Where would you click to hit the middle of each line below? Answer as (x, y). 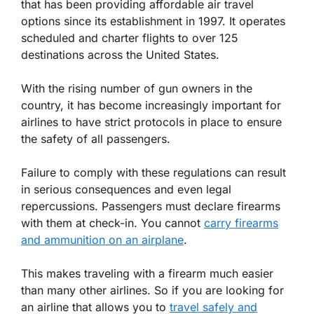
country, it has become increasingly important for (151, 105)
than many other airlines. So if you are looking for (152, 290)
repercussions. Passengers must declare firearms (151, 206)
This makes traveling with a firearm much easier (147, 273)
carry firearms (241, 223)
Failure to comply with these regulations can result (153, 172)
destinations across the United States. (120, 55)
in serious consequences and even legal (126, 189)
